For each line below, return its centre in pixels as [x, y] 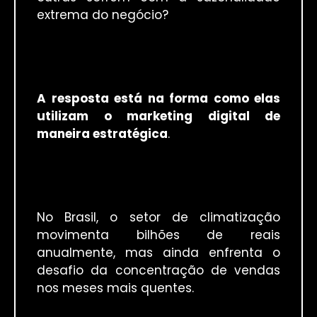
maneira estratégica [102, 134]
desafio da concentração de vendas [158, 271]
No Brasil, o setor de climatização [158, 218]
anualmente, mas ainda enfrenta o [158, 253]
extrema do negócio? [103, 15]
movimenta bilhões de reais [158, 235]
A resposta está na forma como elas [158, 99]
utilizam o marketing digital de [158, 116]
